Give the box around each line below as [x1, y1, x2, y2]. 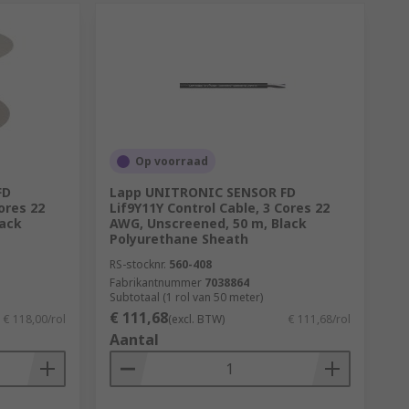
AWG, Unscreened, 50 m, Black [109, 215, 307, 232]
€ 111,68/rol [288, 311, 351, 327]
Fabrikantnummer [109, 275, 202, 290]
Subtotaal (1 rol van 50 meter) [109, 289, 263, 305]
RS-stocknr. [109, 257, 166, 272]
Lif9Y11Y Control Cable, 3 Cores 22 [109, 199, 330, 216]
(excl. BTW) [167, 311, 225, 327]
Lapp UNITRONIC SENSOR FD [109, 184, 296, 201]
